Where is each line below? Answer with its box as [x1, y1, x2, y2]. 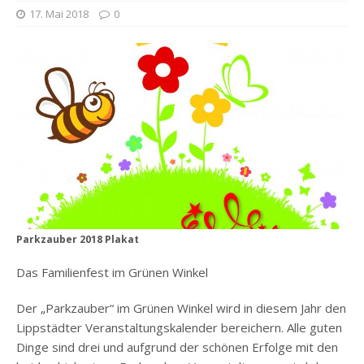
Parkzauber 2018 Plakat [16, 232, 139, 247]
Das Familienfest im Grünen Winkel [16, 264, 208, 281]
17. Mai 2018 [29, 6, 89, 21]
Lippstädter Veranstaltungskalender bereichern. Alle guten [16, 319, 342, 336]
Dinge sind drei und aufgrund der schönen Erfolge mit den [16, 339, 338, 356]
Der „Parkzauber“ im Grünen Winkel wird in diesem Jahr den [16, 300, 346, 317]
